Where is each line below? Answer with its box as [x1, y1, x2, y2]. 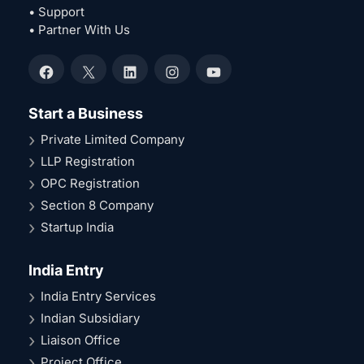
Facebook [45, 71, 102, 88]
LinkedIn [128, 71, 178, 88]
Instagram [171, 71, 228, 88]
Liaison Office [41, 332, 120, 349]
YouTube [212, 71, 263, 88]
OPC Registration [41, 175, 140, 192]
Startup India [41, 219, 114, 236]
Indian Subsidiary [41, 310, 140, 327]
